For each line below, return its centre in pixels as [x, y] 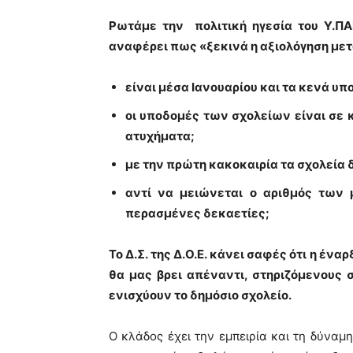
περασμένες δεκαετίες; [197, 213]
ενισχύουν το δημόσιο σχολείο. [200, 295]
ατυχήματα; [160, 136]
